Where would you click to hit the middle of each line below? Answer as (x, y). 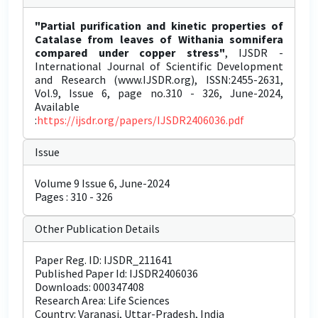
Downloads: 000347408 (89, 287)
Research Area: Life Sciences (103, 300)
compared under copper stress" (130, 53)
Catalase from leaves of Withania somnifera (159, 39)
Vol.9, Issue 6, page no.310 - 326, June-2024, (159, 93)
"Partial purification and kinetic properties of (159, 26)
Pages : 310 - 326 (74, 197)
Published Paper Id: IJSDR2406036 (116, 273)
